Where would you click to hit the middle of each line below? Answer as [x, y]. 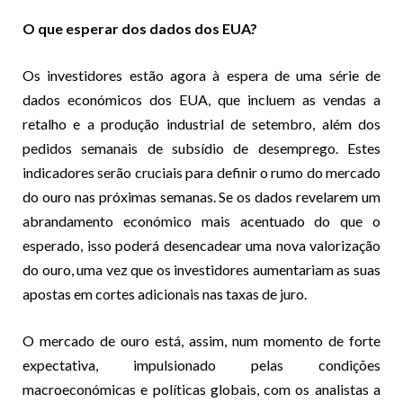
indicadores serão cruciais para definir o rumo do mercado [201, 172]
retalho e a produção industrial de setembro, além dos [201, 123]
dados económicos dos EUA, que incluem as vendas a [201, 99]
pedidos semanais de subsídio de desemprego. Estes [201, 148]
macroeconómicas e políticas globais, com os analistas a [201, 389]
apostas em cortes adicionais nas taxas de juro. [165, 293]
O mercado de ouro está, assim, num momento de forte [201, 340]
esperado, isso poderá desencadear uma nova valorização [201, 245]
